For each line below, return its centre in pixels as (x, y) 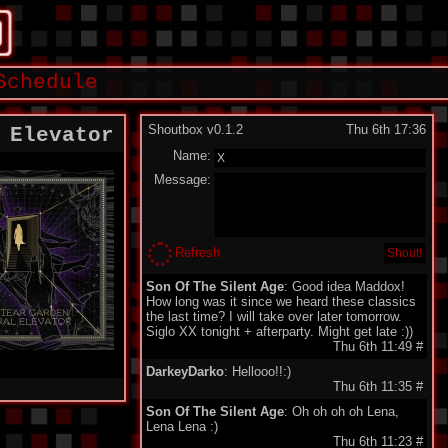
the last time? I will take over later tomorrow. (274, 316)
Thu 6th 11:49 (374, 346)
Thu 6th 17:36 (386, 129)
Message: (183, 179)
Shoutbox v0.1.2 (195, 129)
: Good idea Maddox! (344, 286)
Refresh (197, 252)
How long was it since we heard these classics (281, 301)
